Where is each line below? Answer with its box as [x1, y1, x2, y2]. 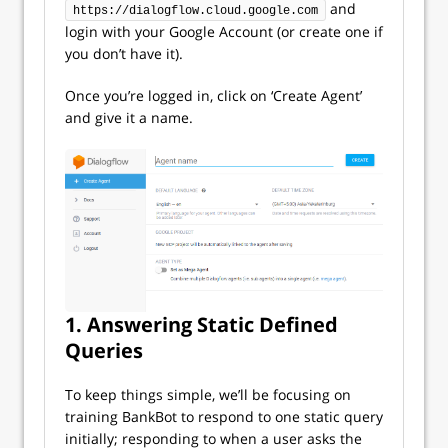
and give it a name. [65, 108, 193, 128]
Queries [65, 337, 143, 365]
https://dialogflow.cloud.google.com [73, 4, 318, 19]
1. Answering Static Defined [65, 311, 338, 339]
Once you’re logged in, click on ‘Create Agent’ [65, 86, 362, 106]
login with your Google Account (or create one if [65, 22, 383, 42]
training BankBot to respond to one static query [65, 407, 383, 427]
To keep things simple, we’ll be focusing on [65, 385, 351, 405]
